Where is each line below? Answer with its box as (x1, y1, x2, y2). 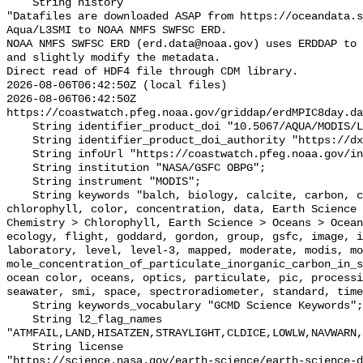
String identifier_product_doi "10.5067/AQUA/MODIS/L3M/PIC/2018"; (6, 121, 32, 134)
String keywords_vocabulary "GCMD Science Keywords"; (6, 300, 32, 313)
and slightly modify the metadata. (6, 52, 220, 65)
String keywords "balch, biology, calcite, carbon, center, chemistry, (6, 190, 32, 203)
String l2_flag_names (6, 314, 32, 327)
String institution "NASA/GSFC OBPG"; (6, 162, 32, 175)
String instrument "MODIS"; (6, 176, 32, 189)
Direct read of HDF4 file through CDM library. (6, 66, 298, 79)
